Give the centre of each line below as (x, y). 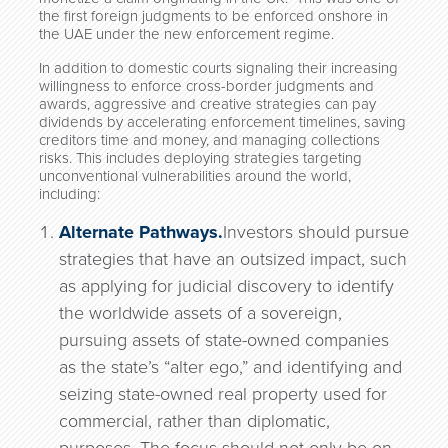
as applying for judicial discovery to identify (226, 286)
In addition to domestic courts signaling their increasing (218, 68)
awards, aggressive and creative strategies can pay (207, 104)
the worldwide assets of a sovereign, (200, 313)
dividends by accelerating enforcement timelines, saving (222, 122)
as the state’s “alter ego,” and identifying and (230, 367)
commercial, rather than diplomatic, (194, 421)
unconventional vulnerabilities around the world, (195, 176)
